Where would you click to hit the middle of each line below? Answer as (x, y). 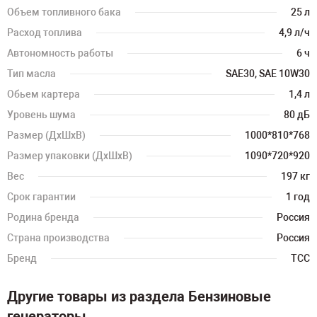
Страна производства (58, 238)
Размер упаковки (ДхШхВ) (70, 156)
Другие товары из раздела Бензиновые (139, 296)
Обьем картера (44, 94)
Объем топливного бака (64, 12)
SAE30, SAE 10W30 (268, 74)
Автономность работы (60, 53)
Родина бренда (43, 217)
